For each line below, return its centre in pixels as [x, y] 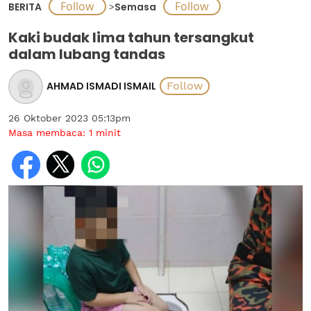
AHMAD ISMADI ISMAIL [101, 86]
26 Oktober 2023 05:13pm [69, 118]
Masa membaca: [49, 133]
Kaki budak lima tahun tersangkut [131, 37]
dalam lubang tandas [87, 54]
